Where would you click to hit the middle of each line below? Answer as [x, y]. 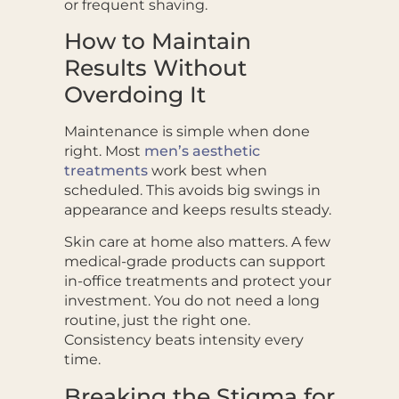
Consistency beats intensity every [183, 340]
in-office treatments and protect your [197, 281]
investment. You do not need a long [191, 301]
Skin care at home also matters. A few [197, 242]
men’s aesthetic [202, 151]
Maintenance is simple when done [187, 131]
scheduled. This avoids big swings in [192, 190]
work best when [207, 170]
